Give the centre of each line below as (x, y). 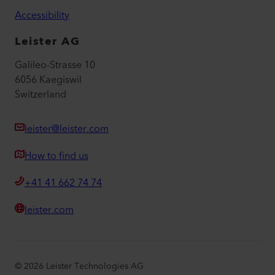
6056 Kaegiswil (48, 80)
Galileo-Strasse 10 (55, 65)
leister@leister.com (67, 129)
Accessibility (42, 15)
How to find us (56, 156)
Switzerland (41, 95)
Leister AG (47, 41)
